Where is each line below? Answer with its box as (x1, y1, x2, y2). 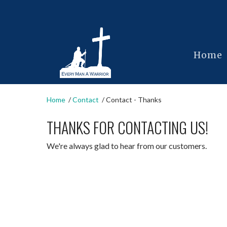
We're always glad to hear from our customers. (47, 141, 207, 150)
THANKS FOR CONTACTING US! (47, 116, 208, 139)
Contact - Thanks (105, 95, 162, 104)
